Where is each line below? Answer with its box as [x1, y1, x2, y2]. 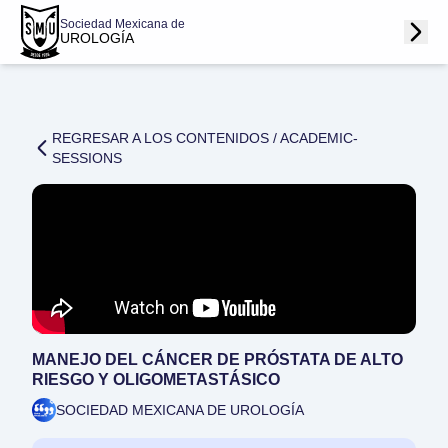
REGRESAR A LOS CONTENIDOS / [52, 130, 280, 146]
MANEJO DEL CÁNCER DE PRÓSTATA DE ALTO [32, 351, 403, 368]
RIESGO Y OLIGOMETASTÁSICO [32, 371, 280, 388]
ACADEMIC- [280, 130, 358, 146]
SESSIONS [52, 150, 122, 166]
